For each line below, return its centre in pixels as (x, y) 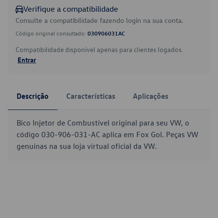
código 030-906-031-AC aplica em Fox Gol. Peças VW (108, 134)
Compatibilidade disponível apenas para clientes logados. (99, 49)
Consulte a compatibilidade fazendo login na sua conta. (100, 20)
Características (91, 96)
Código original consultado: (52, 33)
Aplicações (151, 96)
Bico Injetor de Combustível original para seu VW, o (103, 123)
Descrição (33, 96)
